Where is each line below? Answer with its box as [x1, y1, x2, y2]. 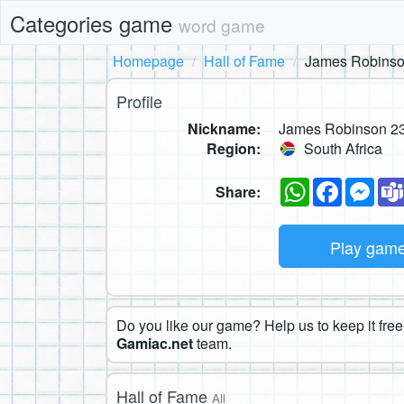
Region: [207, 138, 261, 159]
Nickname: [188, 118, 261, 139]
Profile [116, 89, 162, 113]
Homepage [113, 50, 184, 71]
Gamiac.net [116, 332, 193, 353]
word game [179, 13, 265, 37]
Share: [216, 180, 261, 202]
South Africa [300, 138, 382, 159]
